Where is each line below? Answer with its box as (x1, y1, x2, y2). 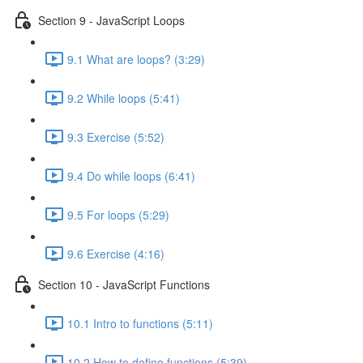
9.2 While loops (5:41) (67, 89, 180, 106)
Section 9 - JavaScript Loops (38, 11, 185, 28)
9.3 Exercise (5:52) (67, 128, 164, 145)
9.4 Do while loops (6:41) (67, 167, 195, 184)
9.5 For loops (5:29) (67, 206, 169, 223)
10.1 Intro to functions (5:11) (67, 314, 213, 331)
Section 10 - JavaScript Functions (38, 275, 210, 293)
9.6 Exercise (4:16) (67, 245, 164, 262)
